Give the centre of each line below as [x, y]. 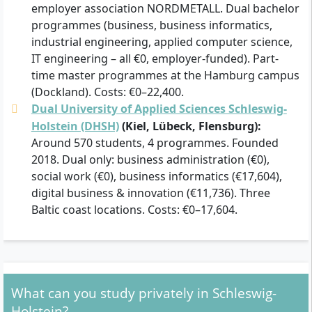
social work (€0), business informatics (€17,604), [156, 176]
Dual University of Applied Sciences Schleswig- [159, 108]
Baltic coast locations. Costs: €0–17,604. [134, 209]
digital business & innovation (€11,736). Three [150, 193]
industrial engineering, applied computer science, [162, 41]
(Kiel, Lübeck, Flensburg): [190, 126]
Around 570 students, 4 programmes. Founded [155, 142]
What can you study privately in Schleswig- [144, 292]
